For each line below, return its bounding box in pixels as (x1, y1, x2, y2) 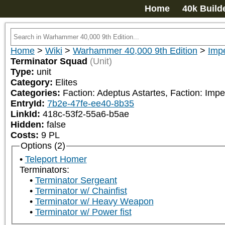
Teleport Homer (25, 154, 87, 165)
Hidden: (11, 120, 47, 130)
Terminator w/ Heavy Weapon (35, 196, 154, 207)
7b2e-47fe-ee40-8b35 (47, 98, 134, 108)
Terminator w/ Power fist (35, 207, 132, 217)
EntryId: (11, 98, 47, 108)
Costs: (11, 130, 39, 140)
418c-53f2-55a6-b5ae (43, 109, 129, 119)
